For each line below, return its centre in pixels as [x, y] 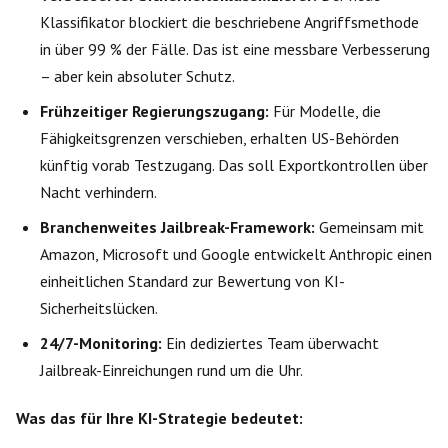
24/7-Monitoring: [101, 342]
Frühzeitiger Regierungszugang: [154, 110]
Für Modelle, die [325, 110]
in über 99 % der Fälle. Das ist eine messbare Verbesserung [235, 48]
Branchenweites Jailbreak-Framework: [177, 226]
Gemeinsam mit [369, 226]
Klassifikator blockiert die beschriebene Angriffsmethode [229, 21]
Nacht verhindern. [98, 191]
